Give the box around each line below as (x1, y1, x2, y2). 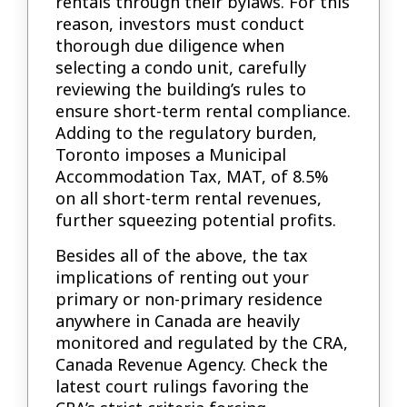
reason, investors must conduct (55, 13, 305, 35)
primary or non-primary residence (55, 287, 323, 310)
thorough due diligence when (55, 35, 285, 57)
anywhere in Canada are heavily (55, 309, 301, 332)
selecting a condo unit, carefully (55, 56, 307, 79)
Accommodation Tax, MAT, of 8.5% (55, 165, 330, 188)
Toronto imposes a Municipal (55, 144, 287, 166)
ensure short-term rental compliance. (55, 100, 352, 123)
